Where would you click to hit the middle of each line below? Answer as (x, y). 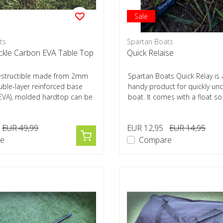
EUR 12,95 (145, 128)
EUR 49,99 (20, 128)
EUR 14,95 (187, 128)
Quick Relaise (150, 53)
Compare (155, 140)
